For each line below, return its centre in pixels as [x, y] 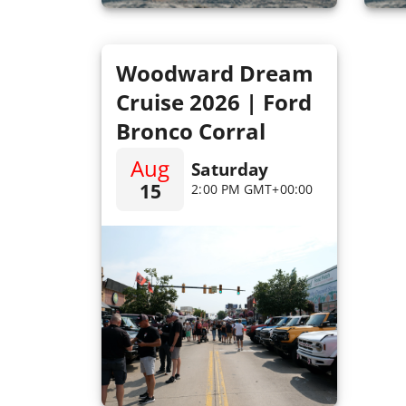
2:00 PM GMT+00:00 [252, 189]
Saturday [230, 169]
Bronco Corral [191, 131]
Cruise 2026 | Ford [214, 102]
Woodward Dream [215, 73]
